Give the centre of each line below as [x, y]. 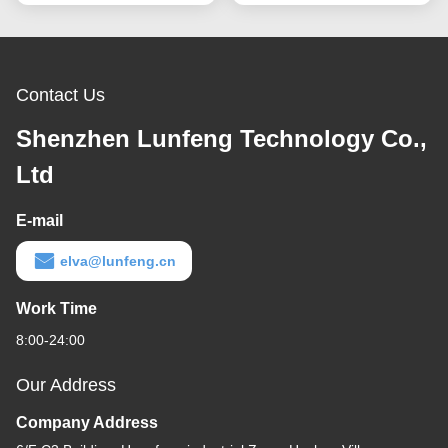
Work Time [56, 309]
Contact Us [60, 95]
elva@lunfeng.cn [118, 261]
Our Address [66, 385]
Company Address [87, 423]
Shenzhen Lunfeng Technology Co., [221, 139]
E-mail [39, 221]
